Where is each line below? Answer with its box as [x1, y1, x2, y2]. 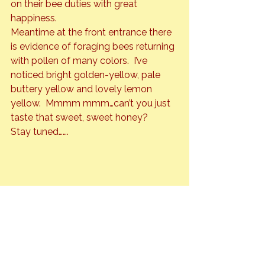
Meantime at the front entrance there [11, 27, 174, 38]
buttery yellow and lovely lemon [11, 83, 154, 95]
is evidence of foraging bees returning [11, 41, 177, 53]
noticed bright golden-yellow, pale [11, 69, 163, 81]
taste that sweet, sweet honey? [11, 112, 148, 124]
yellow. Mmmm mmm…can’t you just [11, 98, 173, 109]
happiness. [11, 12, 57, 24]
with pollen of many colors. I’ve [11, 55, 150, 67]
